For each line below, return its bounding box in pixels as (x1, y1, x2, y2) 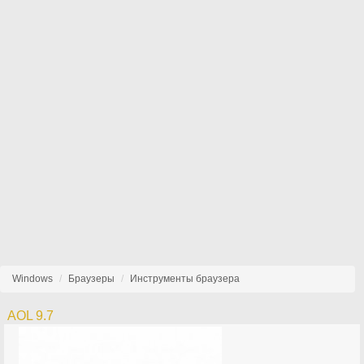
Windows (12, 273, 53, 284)
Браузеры (68, 273, 115, 284)
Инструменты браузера (130, 273, 240, 284)
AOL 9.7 (7, 309, 54, 323)
